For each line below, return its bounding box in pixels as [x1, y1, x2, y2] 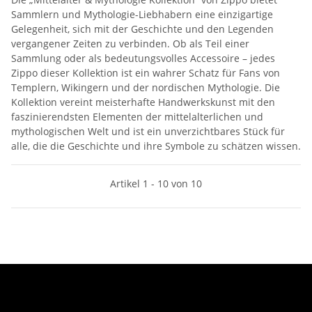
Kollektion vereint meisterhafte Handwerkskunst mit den [11, 95, 275, 109]
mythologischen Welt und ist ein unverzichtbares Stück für [11, 125, 285, 138]
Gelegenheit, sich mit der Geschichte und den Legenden [11, 22, 274, 36]
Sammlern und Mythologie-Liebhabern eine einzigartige [11, 8, 273, 21]
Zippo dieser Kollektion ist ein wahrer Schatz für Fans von [11, 66, 280, 79]
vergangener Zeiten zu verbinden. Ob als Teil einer [11, 37, 249, 50]
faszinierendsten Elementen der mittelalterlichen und [11, 110, 263, 123]
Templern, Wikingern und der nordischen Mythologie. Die [11, 81, 280, 94]
